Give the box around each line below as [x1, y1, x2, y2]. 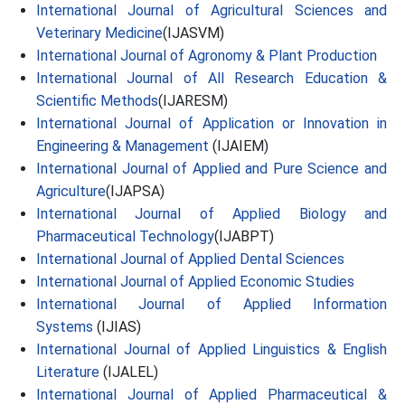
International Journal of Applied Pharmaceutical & [36, 386, 387, 403]
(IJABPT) [214, 228, 274, 245]
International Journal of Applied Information [36, 296, 387, 313]
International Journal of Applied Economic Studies [36, 273, 354, 290]
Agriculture [36, 183, 106, 200]
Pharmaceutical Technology [36, 228, 214, 245]
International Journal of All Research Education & [36, 70, 387, 87]
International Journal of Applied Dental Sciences [36, 250, 344, 268]
